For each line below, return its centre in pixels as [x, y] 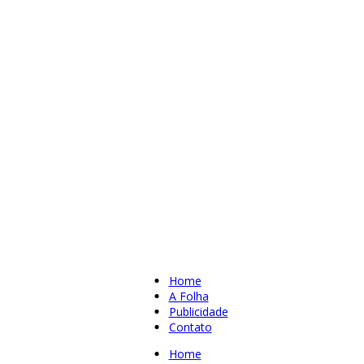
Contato [190, 327]
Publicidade [198, 312]
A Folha [188, 296]
